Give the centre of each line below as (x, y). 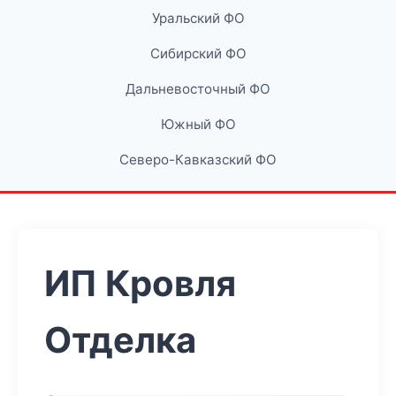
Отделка (120, 340)
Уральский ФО (198, 18)
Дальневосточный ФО (198, 89)
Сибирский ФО (198, 53)
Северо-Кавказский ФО (198, 160)
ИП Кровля (140, 283)
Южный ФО (198, 124)
